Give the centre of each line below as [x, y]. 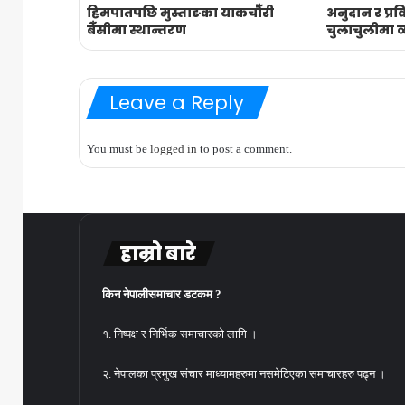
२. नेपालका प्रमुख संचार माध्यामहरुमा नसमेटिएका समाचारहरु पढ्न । [244, 374]
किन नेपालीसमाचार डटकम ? [162, 295]
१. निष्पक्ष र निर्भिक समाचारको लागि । [180, 334]
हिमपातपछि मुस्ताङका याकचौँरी [180, 13]
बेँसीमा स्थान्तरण [137, 30]
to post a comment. [245, 149]
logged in [174, 149]
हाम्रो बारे [158, 254]
